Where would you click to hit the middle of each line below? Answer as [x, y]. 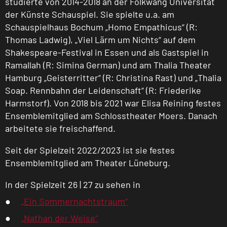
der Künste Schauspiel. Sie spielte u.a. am [90, 14]
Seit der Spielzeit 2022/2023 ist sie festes [90, 150]
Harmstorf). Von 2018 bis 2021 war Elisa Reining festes [113, 103]
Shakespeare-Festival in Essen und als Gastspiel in [107, 52]
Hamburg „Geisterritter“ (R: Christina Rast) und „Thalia [113, 78]
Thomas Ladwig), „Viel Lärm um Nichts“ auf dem [100, 40]
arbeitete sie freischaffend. [60, 128]
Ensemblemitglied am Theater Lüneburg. [88, 163]
